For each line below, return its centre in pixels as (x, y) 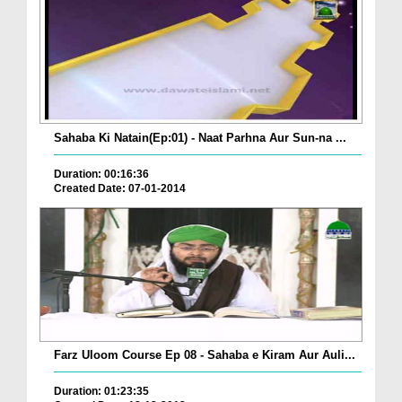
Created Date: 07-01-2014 (120, 188)
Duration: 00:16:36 (101, 174)
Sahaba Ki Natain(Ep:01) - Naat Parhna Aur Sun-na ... (200, 137)
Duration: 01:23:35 (101, 392)
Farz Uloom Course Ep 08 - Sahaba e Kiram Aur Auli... (205, 355)
